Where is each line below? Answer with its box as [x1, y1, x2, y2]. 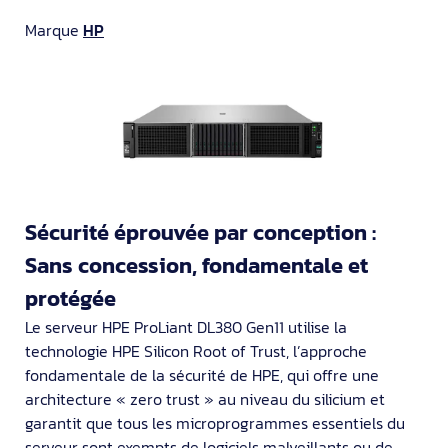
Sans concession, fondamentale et [25, 248, 368, 282]
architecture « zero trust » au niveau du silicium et [25, 386, 385, 411]
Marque [25, 17, 83, 42]
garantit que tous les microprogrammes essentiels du [25, 410, 405, 435]
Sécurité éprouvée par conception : [25, 215, 376, 249]
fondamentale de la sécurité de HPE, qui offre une [25, 362, 379, 387]
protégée [25, 281, 116, 315]
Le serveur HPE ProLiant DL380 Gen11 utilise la [25, 314, 347, 339]
